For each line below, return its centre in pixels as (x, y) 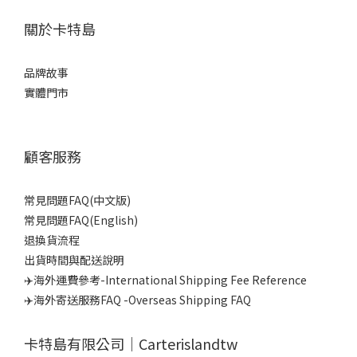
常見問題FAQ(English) (81, 220)
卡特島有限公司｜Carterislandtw (131, 344)
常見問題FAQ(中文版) (77, 200)
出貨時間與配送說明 (74, 260)
